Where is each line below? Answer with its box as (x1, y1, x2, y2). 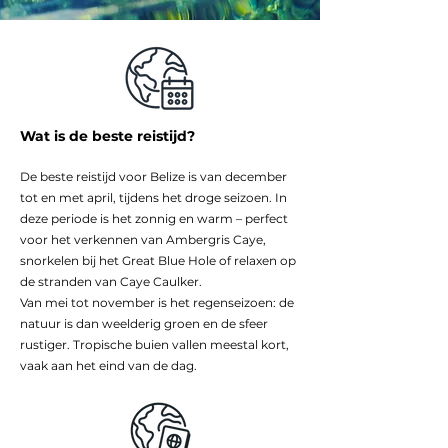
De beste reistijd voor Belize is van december (20, 169, 287, 184)
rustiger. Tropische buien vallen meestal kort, (20, 337, 289, 352)
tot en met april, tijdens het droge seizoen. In (20, 190, 287, 205)
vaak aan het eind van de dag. (20, 358, 197, 373)
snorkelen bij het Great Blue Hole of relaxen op (20, 253, 296, 268)
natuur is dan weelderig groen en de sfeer (20, 316, 268, 331)
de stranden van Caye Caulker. (20, 274, 202, 289)
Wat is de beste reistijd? (20, 127, 199, 145)
